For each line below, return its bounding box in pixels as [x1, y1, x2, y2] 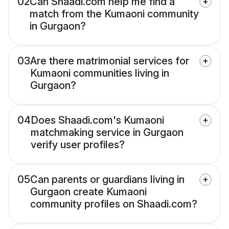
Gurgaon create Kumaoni [30, 186, 147, 198]
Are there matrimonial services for [30, 55, 189, 67]
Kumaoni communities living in [30, 67, 169, 80]
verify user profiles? [31, 139, 125, 151]
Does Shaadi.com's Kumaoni [31, 114, 164, 127]
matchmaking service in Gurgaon [31, 126, 184, 139]
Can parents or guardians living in [30, 173, 185, 186]
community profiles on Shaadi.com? [30, 198, 197, 211]
